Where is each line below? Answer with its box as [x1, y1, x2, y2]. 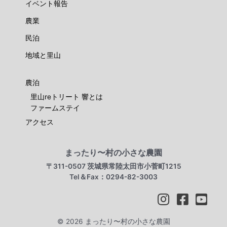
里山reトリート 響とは [30, 93, 103, 101]
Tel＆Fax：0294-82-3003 [69, 173, 158, 181]
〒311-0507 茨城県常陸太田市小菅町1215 [46, 162, 181, 171]
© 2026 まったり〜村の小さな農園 [57, 217, 170, 226]
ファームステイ [30, 104, 80, 112]
